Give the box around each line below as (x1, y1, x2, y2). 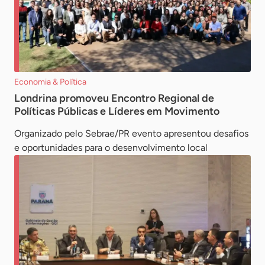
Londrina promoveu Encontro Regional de (14, 91, 214, 105)
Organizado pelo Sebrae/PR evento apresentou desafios (14, 127, 248, 139)
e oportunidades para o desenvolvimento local (14, 141, 208, 153)
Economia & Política (14, 76, 86, 87)
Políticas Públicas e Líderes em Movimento (14, 104, 219, 118)
